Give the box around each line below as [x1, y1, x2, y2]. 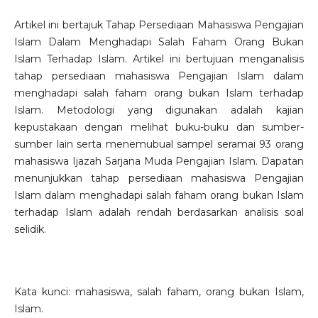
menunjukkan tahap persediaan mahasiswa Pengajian [13, 172, 305, 185]
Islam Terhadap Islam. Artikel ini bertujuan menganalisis [13, 53, 305, 66]
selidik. [13, 223, 46, 236]
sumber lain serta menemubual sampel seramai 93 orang [13, 138, 305, 151]
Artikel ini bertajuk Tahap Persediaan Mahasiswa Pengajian [13, 18, 305, 32]
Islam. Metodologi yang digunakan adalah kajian [13, 104, 305, 117]
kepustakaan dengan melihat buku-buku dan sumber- [13, 121, 305, 134]
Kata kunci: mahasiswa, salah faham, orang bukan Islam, [13, 285, 305, 299]
